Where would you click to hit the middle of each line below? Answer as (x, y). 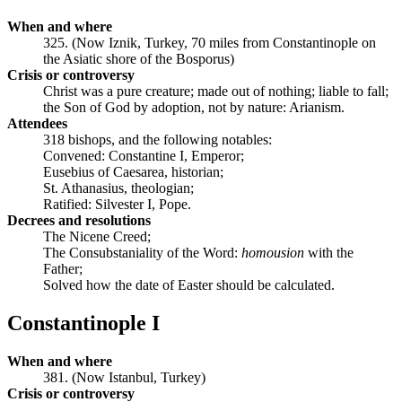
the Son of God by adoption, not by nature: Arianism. (194, 108)
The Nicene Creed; (97, 237)
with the (329, 253)
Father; (63, 269)
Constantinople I (83, 323)
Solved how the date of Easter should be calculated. (189, 285)
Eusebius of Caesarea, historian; (133, 172)
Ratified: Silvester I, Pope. (117, 205)
